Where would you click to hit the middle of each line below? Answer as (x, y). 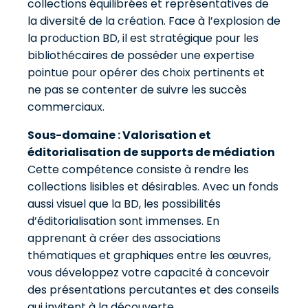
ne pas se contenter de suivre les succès (137, 90)
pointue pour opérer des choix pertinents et (146, 73)
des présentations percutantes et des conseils (153, 290)
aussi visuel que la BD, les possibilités (124, 204)
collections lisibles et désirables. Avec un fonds (153, 187)
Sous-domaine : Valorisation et (119, 135)
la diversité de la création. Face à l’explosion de (154, 21)
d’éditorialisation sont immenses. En (123, 221)
